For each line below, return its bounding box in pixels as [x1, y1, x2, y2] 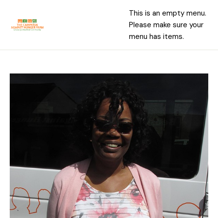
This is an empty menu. [128, 8, 206, 18]
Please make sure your [128, 20, 203, 30]
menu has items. [128, 32, 184, 42]
